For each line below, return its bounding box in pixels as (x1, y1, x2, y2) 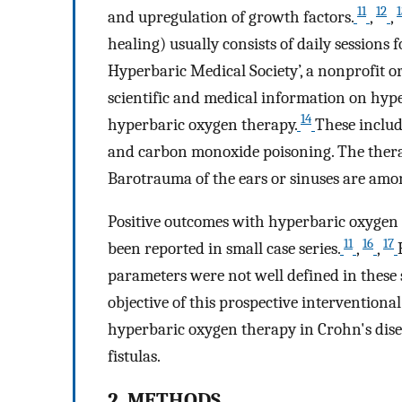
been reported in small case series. (108, 239, 340, 259)
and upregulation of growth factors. (108, 6, 354, 27)
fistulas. (108, 346, 161, 367)
